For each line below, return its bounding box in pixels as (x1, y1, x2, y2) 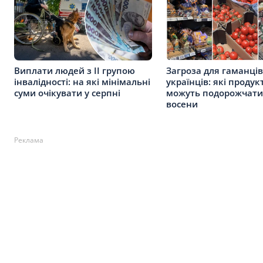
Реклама (14, 134, 43, 145)
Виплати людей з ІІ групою (14, 64, 135, 76)
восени (166, 97, 198, 110)
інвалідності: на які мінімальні (14, 75, 150, 87)
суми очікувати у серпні (14, 86, 120, 99)
